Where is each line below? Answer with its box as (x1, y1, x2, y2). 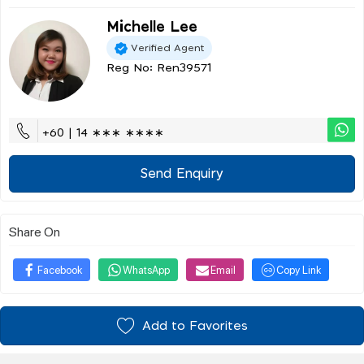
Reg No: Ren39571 (106, 63, 211, 75)
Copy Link (276, 262, 321, 277)
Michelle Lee (106, 20, 197, 36)
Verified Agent (131, 42, 204, 53)
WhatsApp (123, 262, 170, 277)
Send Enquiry (141, 167, 223, 181)
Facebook (37, 262, 82, 277)
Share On (9, 223, 60, 240)
